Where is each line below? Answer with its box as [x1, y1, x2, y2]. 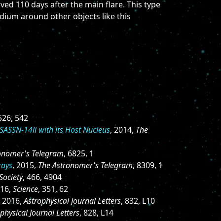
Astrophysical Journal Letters [24, 195, 121, 206]
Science [13, 184, 38, 194]
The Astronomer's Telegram [38, 160, 133, 171]
